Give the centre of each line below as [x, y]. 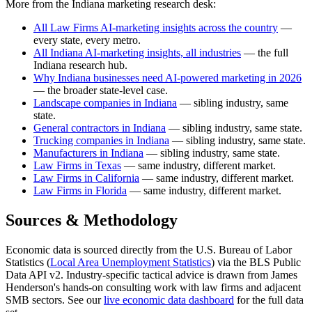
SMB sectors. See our [55, 299]
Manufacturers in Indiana [88, 153]
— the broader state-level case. [101, 91]
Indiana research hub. [80, 65]
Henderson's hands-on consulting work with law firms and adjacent [153, 287]
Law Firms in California [86, 178]
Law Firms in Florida [80, 191]
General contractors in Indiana [100, 128]
